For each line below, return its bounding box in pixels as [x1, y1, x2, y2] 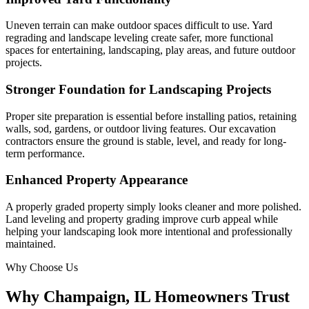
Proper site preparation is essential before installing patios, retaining [6, 110, 297, 122]
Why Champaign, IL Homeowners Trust [6, 288, 290, 306]
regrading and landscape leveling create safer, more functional [6, 32, 273, 44]
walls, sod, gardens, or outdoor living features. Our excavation [6, 122, 276, 134]
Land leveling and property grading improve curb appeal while [6, 213, 278, 226]
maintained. [6, 238, 56, 250]
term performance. [6, 147, 85, 159]
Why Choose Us [6, 261, 78, 274]
